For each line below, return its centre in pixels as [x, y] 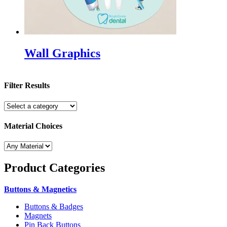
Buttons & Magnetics [40, 189]
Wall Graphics [62, 53]
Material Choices [33, 126]
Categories [77, 167]
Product [27, 167]
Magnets [38, 215]
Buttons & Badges [54, 206]
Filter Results [27, 86]
